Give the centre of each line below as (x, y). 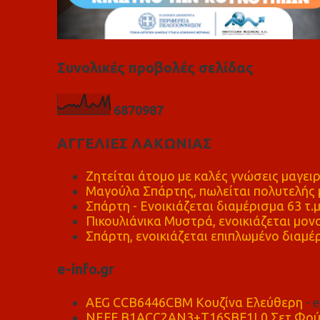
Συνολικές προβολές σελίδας (155, 68)
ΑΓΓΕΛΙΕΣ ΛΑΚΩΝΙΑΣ (134, 143)
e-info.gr (85, 269)
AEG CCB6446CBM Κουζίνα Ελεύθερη (194, 302)
